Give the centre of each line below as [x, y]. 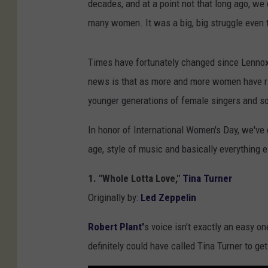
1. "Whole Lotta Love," [135, 179]
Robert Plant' [116, 227]
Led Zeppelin [168, 198]
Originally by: [114, 198]
